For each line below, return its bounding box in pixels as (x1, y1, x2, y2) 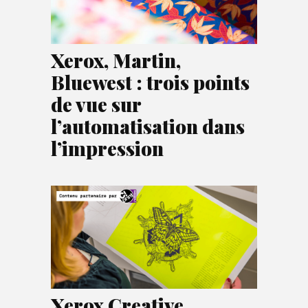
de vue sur (51, 91, 141, 117)
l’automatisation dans (51, 113, 245, 139)
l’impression (51, 135, 164, 161)
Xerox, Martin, (51, 47, 181, 73)
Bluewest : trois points (51, 69, 250, 95)
